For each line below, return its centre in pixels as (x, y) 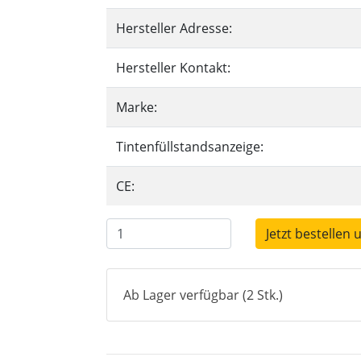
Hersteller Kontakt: (173, 68)
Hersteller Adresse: (174, 28)
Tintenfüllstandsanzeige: (190, 147)
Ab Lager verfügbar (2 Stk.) (203, 295)
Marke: (137, 107)
